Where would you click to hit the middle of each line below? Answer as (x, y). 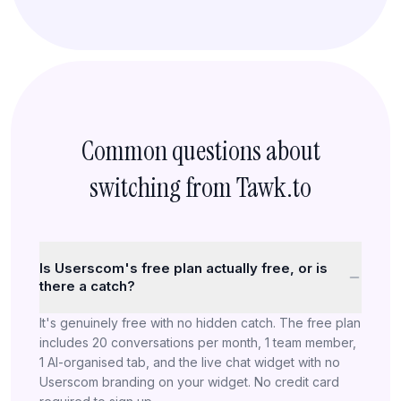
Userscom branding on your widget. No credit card (189, 381)
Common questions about (200, 150)
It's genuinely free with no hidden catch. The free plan (200, 322)
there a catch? (87, 286)
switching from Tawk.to (200, 187)
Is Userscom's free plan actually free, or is (183, 268)
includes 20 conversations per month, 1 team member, (198, 342)
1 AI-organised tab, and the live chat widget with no (190, 362)
